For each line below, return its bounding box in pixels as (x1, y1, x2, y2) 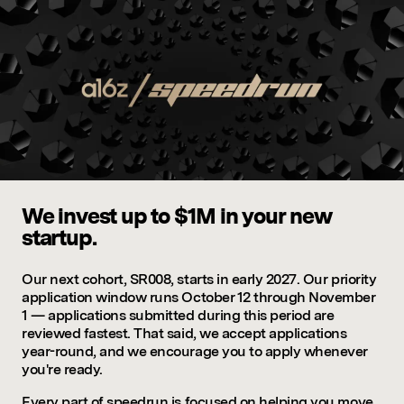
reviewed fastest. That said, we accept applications (22, 325, 347, 342)
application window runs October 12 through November (22, 289, 376, 306)
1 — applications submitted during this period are (22, 307, 335, 324)
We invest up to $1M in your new (22, 203, 332, 229)
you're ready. (22, 361, 103, 378)
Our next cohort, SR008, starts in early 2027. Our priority (22, 271, 377, 288)
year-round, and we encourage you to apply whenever (22, 343, 368, 360)
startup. (22, 225, 96, 251)
